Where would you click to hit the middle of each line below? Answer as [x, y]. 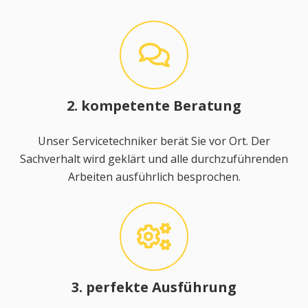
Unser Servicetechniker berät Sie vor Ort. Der [154, 141]
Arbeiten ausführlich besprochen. [154, 176]
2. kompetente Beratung [154, 105]
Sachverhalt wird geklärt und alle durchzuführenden [154, 158]
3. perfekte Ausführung [154, 287]
